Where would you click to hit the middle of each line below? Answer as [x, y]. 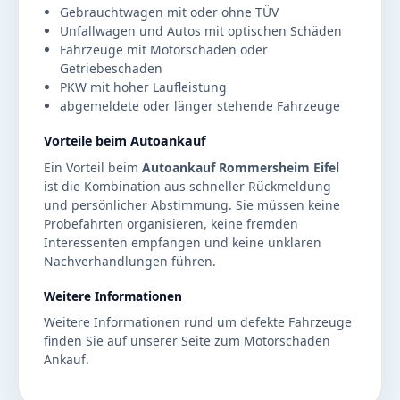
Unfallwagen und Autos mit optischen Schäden [201, 31]
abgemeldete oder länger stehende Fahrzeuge [200, 106]
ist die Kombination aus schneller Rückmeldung [187, 187]
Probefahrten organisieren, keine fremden [171, 224]
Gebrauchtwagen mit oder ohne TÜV [169, 12]
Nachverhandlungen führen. [130, 262]
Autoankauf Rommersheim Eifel [241, 168]
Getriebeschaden [111, 69]
